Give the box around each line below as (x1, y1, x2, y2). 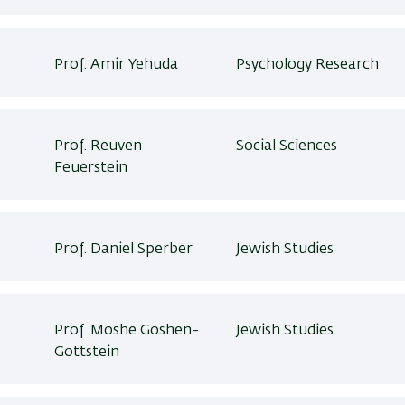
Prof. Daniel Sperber (54, 242, 193, 257)
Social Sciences (235, 139, 337, 154)
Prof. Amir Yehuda (54, 58, 179, 72)
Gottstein (54, 345, 120, 360)
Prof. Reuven (54, 139, 143, 154)
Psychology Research (235, 58, 379, 72)
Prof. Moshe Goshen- (54, 324, 201, 338)
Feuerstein (54, 161, 128, 175)
